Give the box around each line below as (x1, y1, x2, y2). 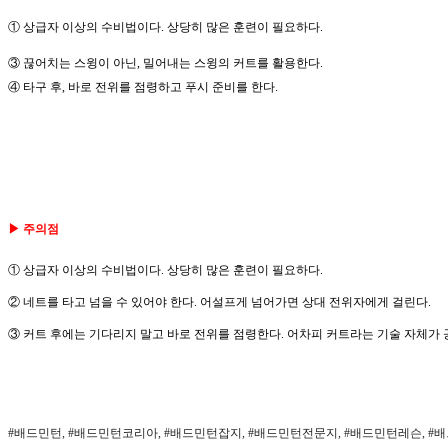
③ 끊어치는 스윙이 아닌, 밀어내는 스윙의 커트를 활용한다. (8, 56, 323, 71)
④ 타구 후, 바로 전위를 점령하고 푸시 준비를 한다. (8, 80, 278, 95)
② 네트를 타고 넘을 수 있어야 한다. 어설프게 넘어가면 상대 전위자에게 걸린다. (8, 295, 431, 310)
